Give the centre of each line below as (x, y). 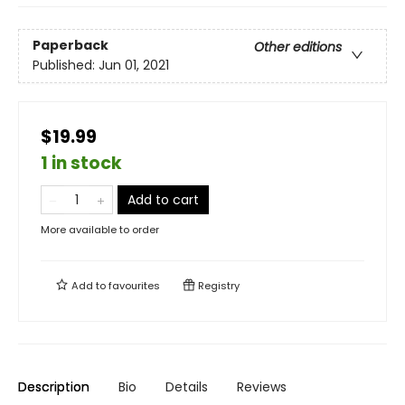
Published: (66, 66)
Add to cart (163, 200)
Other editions (298, 47)
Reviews (262, 387)
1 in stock (81, 163)
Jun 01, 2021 (134, 66)
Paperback (71, 46)
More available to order (100, 230)
